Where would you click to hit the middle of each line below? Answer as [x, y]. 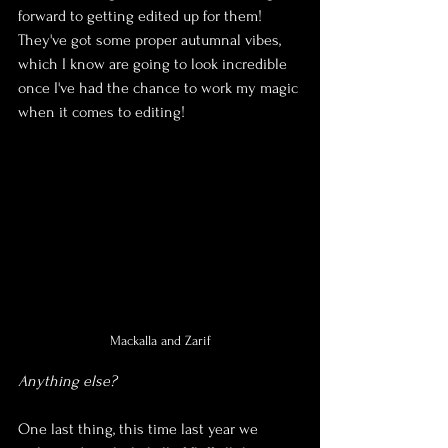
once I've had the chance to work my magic [160, 87]
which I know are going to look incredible [154, 63]
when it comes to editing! [101, 111]
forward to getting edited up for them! [142, 15]
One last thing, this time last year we [140, 429]
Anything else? [67, 381]
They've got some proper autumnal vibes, [151, 39]
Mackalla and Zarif [160, 341]
